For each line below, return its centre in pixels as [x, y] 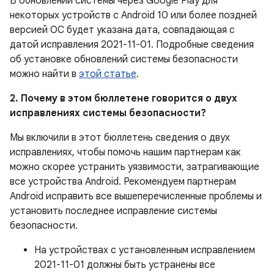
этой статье [108, 74]
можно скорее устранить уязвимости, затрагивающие [135, 167]
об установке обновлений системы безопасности [124, 59]
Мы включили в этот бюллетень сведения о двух [120, 138]
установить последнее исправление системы [113, 211]
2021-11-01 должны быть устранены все [125, 265]
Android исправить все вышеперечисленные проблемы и [136, 196]
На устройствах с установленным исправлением [145, 250]
